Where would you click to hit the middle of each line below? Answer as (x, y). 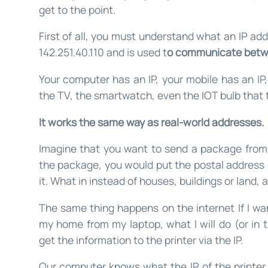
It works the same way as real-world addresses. (151, 122)
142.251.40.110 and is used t (103, 52)
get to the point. (77, 9)
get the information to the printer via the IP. (141, 240)
